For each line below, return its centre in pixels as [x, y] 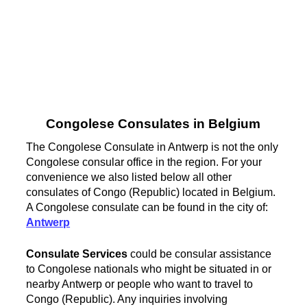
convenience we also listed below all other [129, 177]
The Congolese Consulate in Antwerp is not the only [152, 147]
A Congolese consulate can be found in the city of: [147, 207]
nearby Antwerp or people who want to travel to [140, 284]
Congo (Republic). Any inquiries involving [127, 299]
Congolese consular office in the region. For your [144, 162]
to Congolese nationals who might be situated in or [149, 269]
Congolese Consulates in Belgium [153, 124]
